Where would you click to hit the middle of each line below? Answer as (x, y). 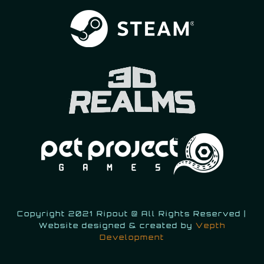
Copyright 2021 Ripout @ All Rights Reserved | (132, 213)
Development (132, 237)
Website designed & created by (117, 225)
